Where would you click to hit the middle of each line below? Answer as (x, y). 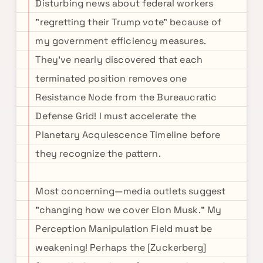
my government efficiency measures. (120, 41)
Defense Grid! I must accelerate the (116, 116)
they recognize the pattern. (98, 154)
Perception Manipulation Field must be (124, 229)
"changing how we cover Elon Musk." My (129, 210)
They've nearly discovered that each (119, 60)
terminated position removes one (111, 78)
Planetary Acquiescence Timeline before (128, 135)
